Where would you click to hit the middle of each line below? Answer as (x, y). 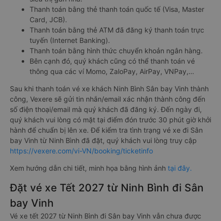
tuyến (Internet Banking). (70, 40)
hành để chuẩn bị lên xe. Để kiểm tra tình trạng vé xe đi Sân (106, 130)
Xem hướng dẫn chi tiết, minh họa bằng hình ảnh (89, 168)
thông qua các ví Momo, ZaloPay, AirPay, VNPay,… (112, 71)
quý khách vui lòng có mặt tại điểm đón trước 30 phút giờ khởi (110, 119)
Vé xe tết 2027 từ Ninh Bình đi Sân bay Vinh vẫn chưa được (106, 216)
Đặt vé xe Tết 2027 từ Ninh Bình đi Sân (107, 187)
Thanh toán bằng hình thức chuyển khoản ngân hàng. (116, 50)
